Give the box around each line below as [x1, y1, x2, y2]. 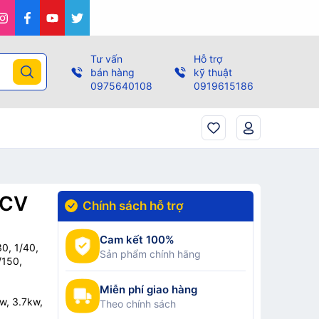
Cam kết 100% [99, 232, 174, 246]
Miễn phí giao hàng [99, 282, 197, 296]
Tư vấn [90, 52, 122, 65]
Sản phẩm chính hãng [99, 247, 201, 260]
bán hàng [90, 66, 135, 78]
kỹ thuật [194, 66, 233, 78]
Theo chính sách [99, 297, 176, 310]
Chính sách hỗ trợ [79, 199, 184, 213]
